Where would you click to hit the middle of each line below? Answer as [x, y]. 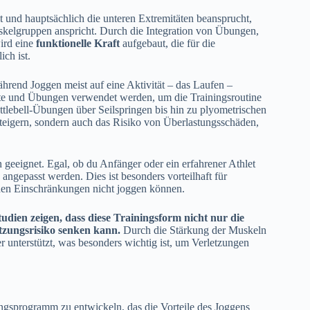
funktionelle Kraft [79, 43]
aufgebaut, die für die [169, 43]
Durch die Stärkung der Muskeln [193, 230]
